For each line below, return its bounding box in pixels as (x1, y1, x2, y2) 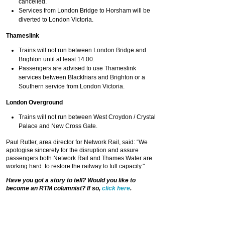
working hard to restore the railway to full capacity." (6, 163, 145, 170)
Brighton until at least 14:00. (19, 56, 94, 63)
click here (102, 185, 130, 192)
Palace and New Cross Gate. (19, 123, 97, 130)
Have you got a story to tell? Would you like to (6, 177, 136, 184)
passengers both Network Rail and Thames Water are (6, 155, 152, 162)
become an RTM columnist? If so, (6, 185, 102, 192)
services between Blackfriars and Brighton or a (19, 74, 145, 81)
